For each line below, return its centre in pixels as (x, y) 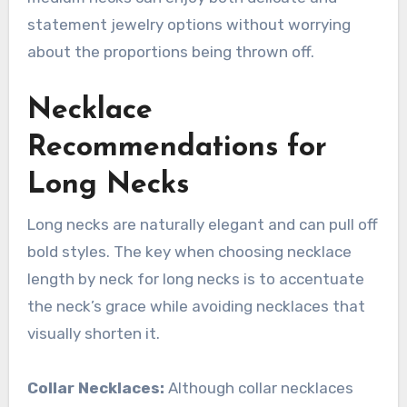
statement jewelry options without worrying (189, 25)
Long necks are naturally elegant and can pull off (202, 224)
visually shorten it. (93, 333)
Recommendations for (177, 149)
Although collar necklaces (258, 387)
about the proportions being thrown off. (170, 52)
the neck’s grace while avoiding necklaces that (196, 306)
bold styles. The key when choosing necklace (189, 251)
